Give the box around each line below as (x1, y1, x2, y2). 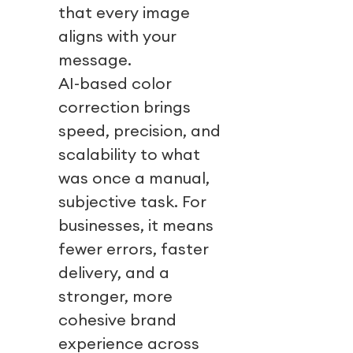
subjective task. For (58, 191, 207, 212)
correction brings (58, 97, 191, 117)
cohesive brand (58, 310, 177, 330)
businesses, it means (58, 215, 214, 236)
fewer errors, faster (58, 239, 210, 259)
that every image (58, 2, 191, 23)
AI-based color (58, 73, 173, 94)
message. (58, 50, 132, 70)
